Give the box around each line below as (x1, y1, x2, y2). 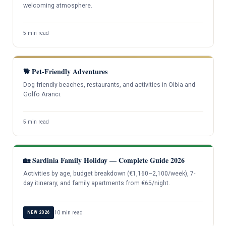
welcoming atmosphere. (23, 2, 92, 9)
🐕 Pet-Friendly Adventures (23, 66, 107, 77)
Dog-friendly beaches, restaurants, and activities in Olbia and (23, 81, 195, 89)
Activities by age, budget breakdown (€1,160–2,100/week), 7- (23, 170, 195, 178)
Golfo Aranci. (23, 91, 62, 98)
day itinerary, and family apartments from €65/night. (23, 180, 170, 187)
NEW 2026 (27, 209, 50, 215)
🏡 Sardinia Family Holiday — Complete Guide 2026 (23, 155, 185, 166)
